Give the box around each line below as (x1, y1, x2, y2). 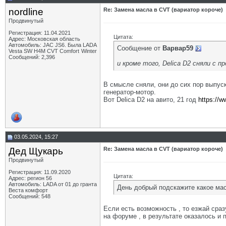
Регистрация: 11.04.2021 (9, 30, 71, 36)
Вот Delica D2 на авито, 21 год (103, 96, 198, 103)
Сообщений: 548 (9, 193, 50, 199)
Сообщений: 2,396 (9, 54, 55, 60)
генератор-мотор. (103, 88, 156, 96)
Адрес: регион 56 (9, 175, 52, 181)
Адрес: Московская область (9, 36, 80, 42)
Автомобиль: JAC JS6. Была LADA (9, 42, 96, 48)
